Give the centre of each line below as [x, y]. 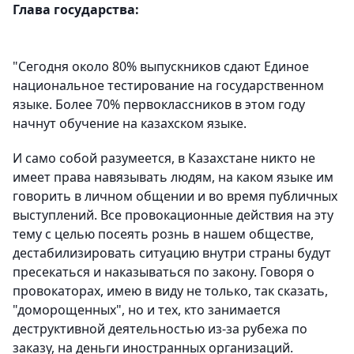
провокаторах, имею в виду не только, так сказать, [170, 291]
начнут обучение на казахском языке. [130, 123]
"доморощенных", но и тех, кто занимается [147, 310]
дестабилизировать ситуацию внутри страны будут [172, 253]
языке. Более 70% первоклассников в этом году [159, 104]
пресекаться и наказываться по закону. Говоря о [164, 272]
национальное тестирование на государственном [168, 85]
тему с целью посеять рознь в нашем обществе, [163, 234]
